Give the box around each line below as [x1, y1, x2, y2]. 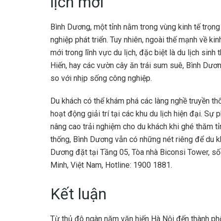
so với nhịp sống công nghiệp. [50, 73, 152, 83]
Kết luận [50, 185, 107, 204]
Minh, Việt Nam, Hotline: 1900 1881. [50, 160, 172, 170]
